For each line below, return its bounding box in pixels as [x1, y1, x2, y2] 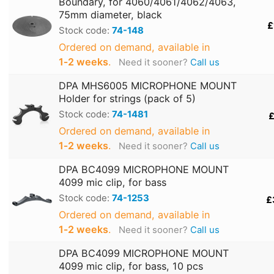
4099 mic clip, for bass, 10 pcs [59, 260, 203, 273]
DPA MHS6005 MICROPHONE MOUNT [59, 80, 237, 92]
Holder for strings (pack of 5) [59, 92, 196, 105]
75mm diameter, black [59, 9, 162, 21]
